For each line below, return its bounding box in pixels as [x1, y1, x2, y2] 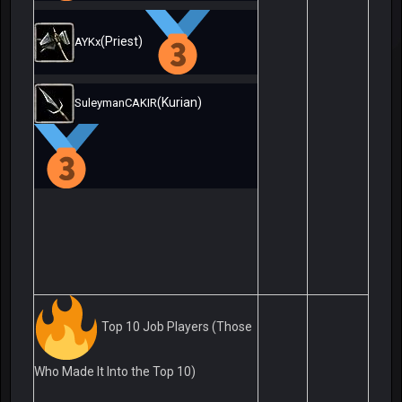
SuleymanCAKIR [74, 96, 157, 110]
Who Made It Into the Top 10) [34, 364, 196, 380]
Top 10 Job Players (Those [101, 319, 252, 334]
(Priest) [100, 33, 145, 48]
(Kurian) [157, 95, 205, 110]
